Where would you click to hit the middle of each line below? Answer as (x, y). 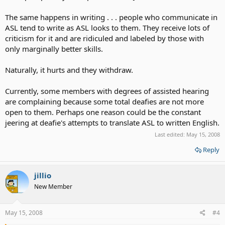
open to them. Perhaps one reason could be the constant (103, 112)
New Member (53, 187)
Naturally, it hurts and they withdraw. (69, 70)
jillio (43, 175)
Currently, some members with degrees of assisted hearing (107, 91)
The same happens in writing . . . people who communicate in (111, 17)
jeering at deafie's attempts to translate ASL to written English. (112, 122)
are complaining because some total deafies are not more (104, 101)
